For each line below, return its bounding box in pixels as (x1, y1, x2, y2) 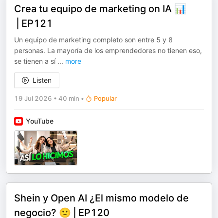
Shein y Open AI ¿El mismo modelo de (14, 192, 189, 204)
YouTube (26, 117, 54, 125)
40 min (58, 94, 79, 102)
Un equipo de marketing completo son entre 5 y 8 (14, 36, 173, 44)
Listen (33, 76, 52, 84)
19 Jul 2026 (14, 94, 52, 102)
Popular (94, 94, 117, 102)
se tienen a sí (14, 57, 57, 65)
